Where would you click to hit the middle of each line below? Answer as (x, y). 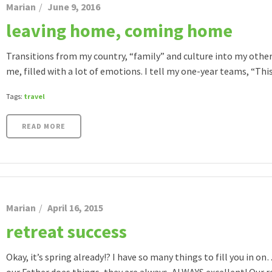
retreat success (66, 231)
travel (34, 96)
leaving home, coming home (119, 30)
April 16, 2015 (75, 208)
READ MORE (44, 126)
